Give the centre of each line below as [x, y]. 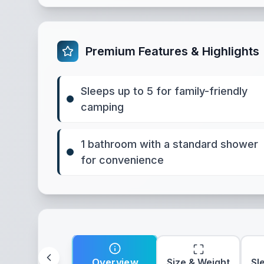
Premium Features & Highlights [172, 51]
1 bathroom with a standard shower [169, 144]
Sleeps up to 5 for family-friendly [164, 91]
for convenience [122, 160]
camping [102, 107]
